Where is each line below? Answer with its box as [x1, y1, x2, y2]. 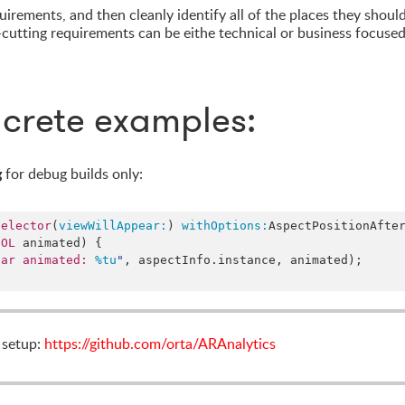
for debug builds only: [2, 164, 143, 184]
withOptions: [182, 219, 268, 232]
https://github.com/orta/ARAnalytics [44, 334, 276, 353]
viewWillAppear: [59, 219, 167, 232]
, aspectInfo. [124, 253, 218, 267]
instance [218, 253, 276, 267]
